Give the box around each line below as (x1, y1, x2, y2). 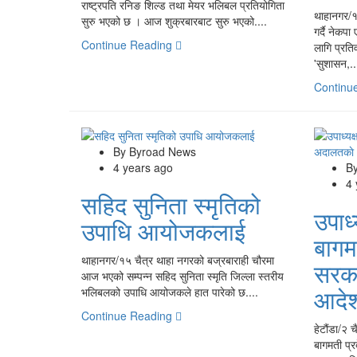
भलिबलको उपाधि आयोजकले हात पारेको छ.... (81, 283, 258, 300)
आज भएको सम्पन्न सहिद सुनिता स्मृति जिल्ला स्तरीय (81, 267, 284, 284)
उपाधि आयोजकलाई (81, 213, 245, 248)
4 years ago (113, 159, 173, 175)
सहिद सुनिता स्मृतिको (81, 186, 261, 222)
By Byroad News (113, 143, 196, 159)
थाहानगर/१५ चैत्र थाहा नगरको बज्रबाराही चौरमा (81, 251, 274, 268)
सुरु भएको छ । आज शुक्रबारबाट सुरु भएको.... (81, 12, 267, 29)
